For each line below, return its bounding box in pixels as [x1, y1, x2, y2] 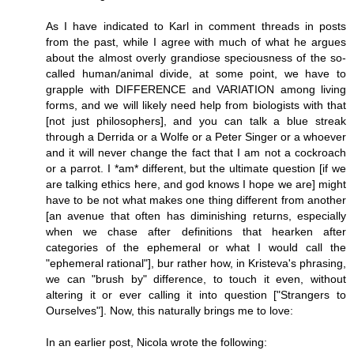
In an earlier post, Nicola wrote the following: [46, 335, 267, 348]
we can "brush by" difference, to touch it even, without [46, 272, 346, 285]
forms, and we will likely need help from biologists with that [46, 98, 346, 111]
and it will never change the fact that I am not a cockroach [46, 145, 346, 159]
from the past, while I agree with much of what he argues [46, 35, 346, 48]
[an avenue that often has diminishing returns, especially [46, 209, 346, 222]
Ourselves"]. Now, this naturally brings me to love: [46, 303, 293, 317]
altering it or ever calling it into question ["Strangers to [46, 288, 346, 301]
